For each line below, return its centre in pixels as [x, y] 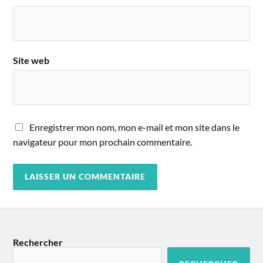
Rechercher [38, 242]
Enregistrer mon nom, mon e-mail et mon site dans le [135, 127]
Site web [31, 60]
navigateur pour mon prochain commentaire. [103, 141]
